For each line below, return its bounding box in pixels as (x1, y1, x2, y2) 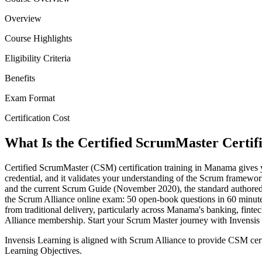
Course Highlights (5, 33, 72, 44)
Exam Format (5, 93, 55, 104)
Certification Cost (5, 113, 70, 123)
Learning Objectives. (5, 246, 82, 256)
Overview (5, 13, 42, 24)
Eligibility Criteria (5, 53, 71, 64)
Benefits (5, 73, 35, 84)
